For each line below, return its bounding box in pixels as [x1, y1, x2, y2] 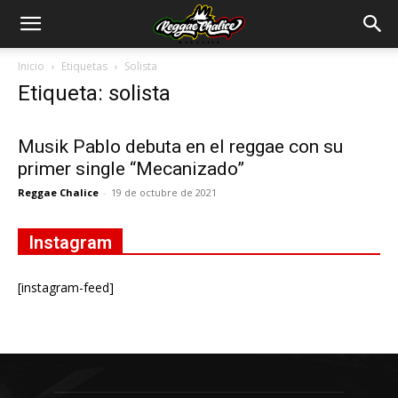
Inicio [18, 59, 44, 74]
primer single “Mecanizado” [18, 158, 244, 179]
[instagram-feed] [18, 279, 114, 296]
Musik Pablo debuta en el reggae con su [18, 136, 343, 157]
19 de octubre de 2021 [111, 186, 217, 199]
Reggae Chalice [18, 186, 99, 199]
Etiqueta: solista [18, 81, 171, 106]
